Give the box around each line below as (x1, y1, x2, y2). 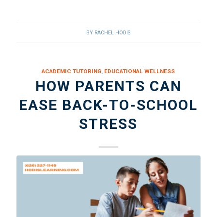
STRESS (79, 115, 138, 133)
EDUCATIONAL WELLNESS (104, 68, 175, 75)
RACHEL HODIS (94, 30, 131, 36)
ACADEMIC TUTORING (42, 68, 102, 75)
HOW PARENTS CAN (35, 77, 182, 95)
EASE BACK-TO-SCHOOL (19, 96, 198, 114)
